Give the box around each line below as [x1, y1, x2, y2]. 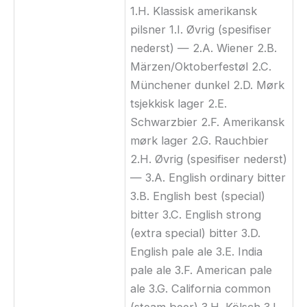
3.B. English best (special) [130, 188, 266, 203]
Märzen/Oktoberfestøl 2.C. [130, 59, 272, 73]
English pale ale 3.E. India [130, 244, 263, 258]
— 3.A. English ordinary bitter [130, 170, 286, 184]
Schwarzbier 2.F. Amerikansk [130, 114, 285, 129]
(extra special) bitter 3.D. [130, 225, 261, 240]
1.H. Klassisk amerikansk [130, 3, 258, 18]
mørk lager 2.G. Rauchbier [130, 133, 269, 147]
